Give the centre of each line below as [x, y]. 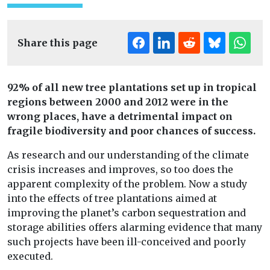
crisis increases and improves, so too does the [120, 170]
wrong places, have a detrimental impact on [120, 117]
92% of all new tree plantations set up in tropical [132, 88]
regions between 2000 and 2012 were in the [118, 102]
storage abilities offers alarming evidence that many [135, 228]
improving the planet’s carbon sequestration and [127, 213]
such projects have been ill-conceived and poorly [127, 242]
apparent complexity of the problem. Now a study [127, 184]
